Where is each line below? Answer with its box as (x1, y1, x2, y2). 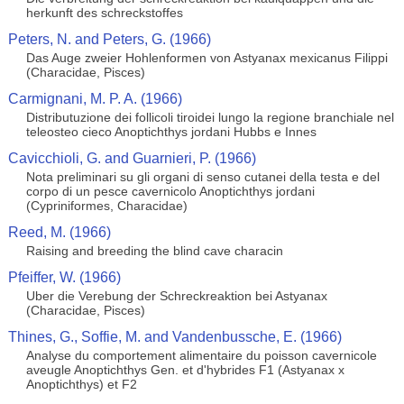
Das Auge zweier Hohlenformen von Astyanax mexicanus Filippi (25, 50, 388, 65)
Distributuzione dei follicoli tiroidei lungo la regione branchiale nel (25, 110, 394, 124)
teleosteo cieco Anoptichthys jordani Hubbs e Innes (25, 124, 317, 139)
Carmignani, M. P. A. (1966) (7, 91, 182, 106)
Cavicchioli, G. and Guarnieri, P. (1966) (7, 151, 256, 166)
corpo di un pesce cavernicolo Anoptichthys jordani (25, 184, 315, 198)
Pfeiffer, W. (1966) (7, 270, 121, 285)
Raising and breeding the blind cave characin (25, 243, 283, 258)
